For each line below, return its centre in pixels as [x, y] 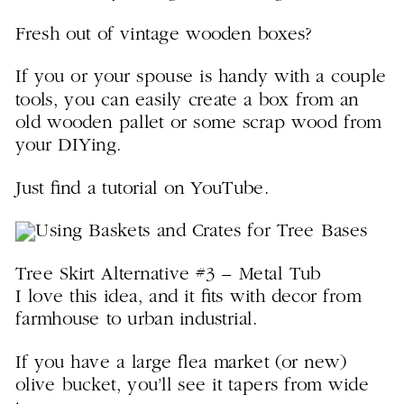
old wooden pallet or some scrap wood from [198, 123]
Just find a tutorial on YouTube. [142, 188]
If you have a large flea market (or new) [180, 363]
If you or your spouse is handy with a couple [201, 78]
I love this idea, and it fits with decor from [188, 298]
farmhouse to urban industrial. [136, 320]
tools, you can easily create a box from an [187, 100]
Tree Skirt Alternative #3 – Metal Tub [168, 274]
